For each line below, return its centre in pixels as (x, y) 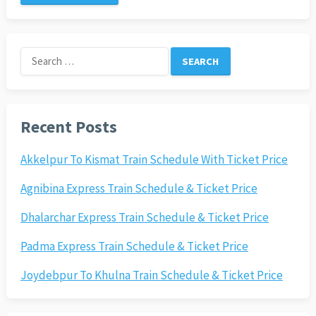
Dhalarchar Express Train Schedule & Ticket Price (144, 218)
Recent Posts (68, 127)
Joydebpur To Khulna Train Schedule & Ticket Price (151, 275)
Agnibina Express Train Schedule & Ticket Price (139, 189)
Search (37, 56)
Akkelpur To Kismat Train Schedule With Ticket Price (154, 160)
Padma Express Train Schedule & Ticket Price (134, 247)
